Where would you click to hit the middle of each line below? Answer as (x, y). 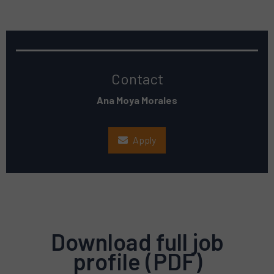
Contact (137, 78)
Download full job (137, 241)
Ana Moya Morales (137, 100)
